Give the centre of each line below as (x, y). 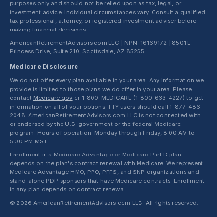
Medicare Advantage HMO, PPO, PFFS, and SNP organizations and (104, 172)
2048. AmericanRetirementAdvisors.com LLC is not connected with (105, 115)
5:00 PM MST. (29, 141)
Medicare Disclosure (44, 67)
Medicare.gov (53, 98)
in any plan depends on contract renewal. (68, 190)
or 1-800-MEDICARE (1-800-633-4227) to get (138, 98)
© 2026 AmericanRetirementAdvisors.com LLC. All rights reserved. (104, 203)
